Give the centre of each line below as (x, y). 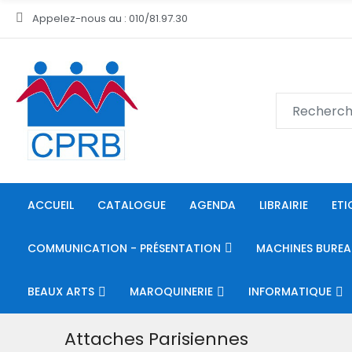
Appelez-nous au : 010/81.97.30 (110, 18)
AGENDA (213, 205)
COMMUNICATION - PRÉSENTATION (124, 248)
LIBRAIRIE (284, 205)
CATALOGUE (132, 205)
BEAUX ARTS (61, 291)
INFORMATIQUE (290, 291)
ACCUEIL (51, 205)
